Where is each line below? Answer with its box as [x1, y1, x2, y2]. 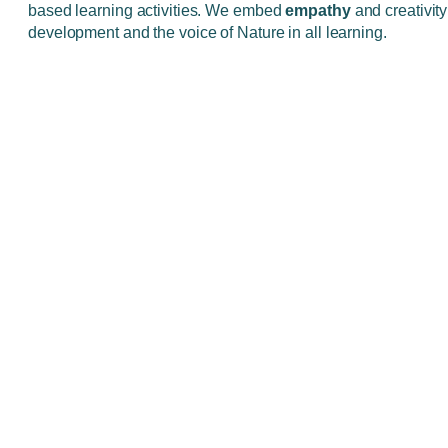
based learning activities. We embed [28, 2, 286, 20]
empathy [285, 2, 351, 20]
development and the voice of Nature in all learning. [28, 24, 387, 42]
